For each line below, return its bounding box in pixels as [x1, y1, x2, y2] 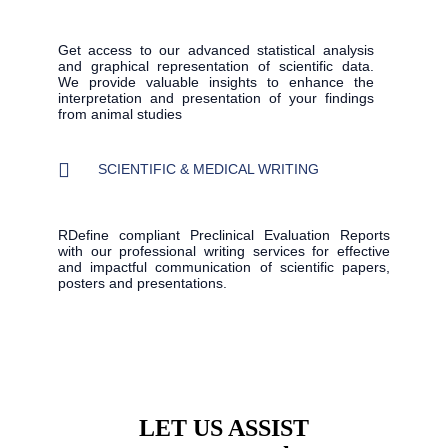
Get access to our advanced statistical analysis [58, 42, 374, 59]
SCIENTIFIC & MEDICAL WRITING [98, 161, 319, 178]
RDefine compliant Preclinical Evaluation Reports [58, 227, 390, 244]
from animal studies [58, 106, 182, 123]
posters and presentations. [58, 275, 227, 292]
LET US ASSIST [139, 415, 309, 442]
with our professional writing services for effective [58, 243, 390, 260]
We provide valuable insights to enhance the [58, 74, 374, 91]
